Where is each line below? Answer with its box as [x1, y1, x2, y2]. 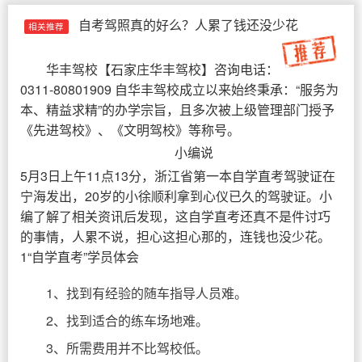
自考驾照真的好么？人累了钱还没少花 [78, 15, 298, 34]
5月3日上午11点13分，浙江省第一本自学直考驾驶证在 [20, 166, 335, 185]
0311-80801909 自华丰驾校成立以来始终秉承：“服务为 [20, 80, 339, 99]
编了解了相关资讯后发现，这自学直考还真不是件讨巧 [20, 207, 330, 225]
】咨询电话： [201, 60, 279, 78]
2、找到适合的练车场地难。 [46, 311, 208, 330]
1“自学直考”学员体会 [20, 247, 139, 266]
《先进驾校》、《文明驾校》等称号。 [20, 120, 240, 139]
